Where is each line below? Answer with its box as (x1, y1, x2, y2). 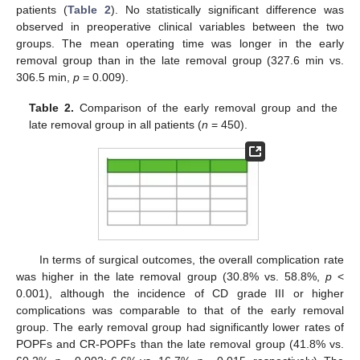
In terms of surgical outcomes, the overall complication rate (39, 253, 344, 267)
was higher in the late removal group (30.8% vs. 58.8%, (16, 270, 325, 284)
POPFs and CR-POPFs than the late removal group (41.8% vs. (16, 337, 344, 351)
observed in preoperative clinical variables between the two (16, 20, 344, 34)
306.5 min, (16, 71, 73, 84)
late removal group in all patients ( (29, 118, 202, 132)
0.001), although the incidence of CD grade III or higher (16, 287, 344, 301)
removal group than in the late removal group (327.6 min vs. (16, 54, 344, 67)
